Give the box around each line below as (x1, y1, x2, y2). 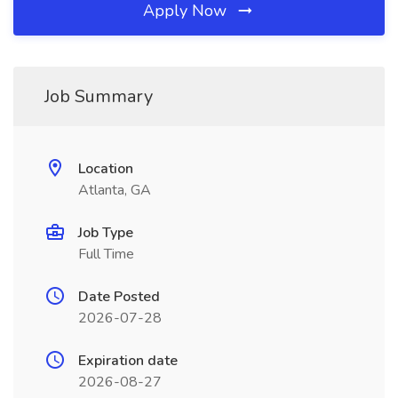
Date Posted (78, 287, 160, 306)
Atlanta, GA (78, 180, 151, 200)
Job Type (78, 223, 133, 243)
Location (78, 159, 133, 179)
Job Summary (44, 84, 153, 108)
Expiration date (78, 351, 178, 370)
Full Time (78, 244, 134, 264)
